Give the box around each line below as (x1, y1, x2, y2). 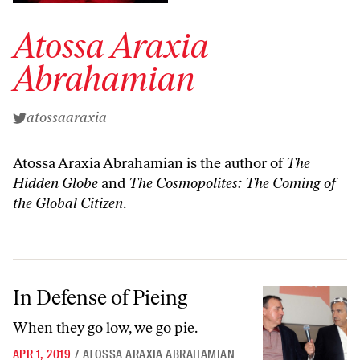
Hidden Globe (13, 174, 98, 192)
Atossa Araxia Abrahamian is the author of (13, 154, 286, 172)
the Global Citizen (13, 194, 123, 212)
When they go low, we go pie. (13, 319, 198, 337)
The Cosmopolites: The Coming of (129, 174, 336, 192)
